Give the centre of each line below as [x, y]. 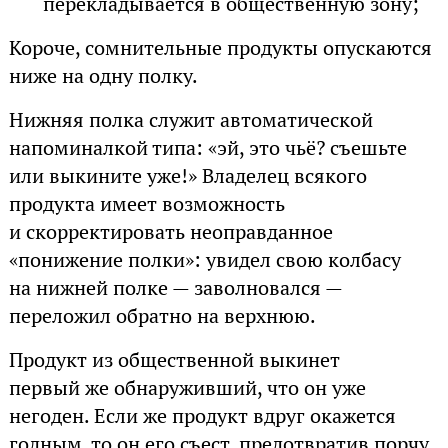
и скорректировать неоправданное [170, 231]
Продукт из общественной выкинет [174, 359]
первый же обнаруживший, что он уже [187, 387]
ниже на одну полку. [103, 75]
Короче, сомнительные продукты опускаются [220, 47]
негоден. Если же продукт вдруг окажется [202, 415]
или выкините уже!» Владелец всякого [187, 175]
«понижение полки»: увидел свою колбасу [204, 259]
